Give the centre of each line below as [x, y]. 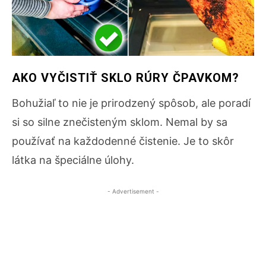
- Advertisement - [133, 191]
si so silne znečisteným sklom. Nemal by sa [120, 122]
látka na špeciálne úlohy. [73, 160]
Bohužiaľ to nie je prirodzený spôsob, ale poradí [131, 103]
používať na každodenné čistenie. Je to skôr [123, 141]
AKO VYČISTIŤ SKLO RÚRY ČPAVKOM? [126, 77]
